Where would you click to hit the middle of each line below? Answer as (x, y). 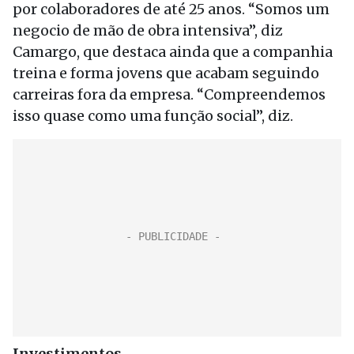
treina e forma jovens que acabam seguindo (166, 73)
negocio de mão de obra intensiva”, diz (148, 30)
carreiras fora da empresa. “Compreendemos (169, 94)
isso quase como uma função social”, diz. (153, 116)
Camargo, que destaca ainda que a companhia (173, 52)
